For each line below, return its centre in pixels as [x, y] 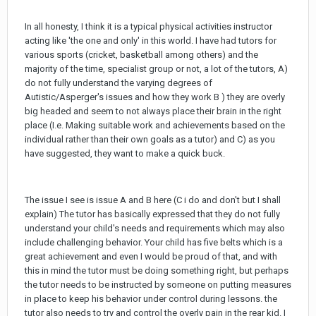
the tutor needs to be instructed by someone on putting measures [158, 284]
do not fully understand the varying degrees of [119, 83]
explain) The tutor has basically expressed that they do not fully [152, 214]
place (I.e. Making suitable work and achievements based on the [155, 125]
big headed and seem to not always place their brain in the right [153, 111]
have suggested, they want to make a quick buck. [125, 153]
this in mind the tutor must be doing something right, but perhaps [157, 270]
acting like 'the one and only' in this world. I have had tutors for [151, 40]
